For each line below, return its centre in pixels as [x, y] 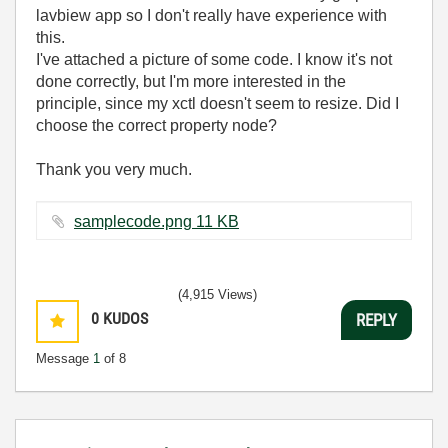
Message [64, 358]
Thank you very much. [114, 169]
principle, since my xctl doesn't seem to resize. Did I [217, 103]
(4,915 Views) [217, 294]
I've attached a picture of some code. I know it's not [214, 59]
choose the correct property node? [156, 125]
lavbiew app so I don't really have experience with [211, 15]
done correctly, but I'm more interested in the [191, 81]
